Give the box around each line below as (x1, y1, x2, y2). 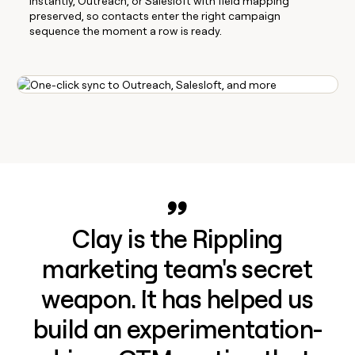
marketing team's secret (42, 254, 313, 284)
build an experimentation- (32, 314, 323, 345)
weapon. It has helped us (41, 284, 314, 315)
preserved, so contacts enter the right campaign (29, 9, 281, 22)
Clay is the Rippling (72, 223, 283, 254)
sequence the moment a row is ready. (29, 24, 223, 37)
